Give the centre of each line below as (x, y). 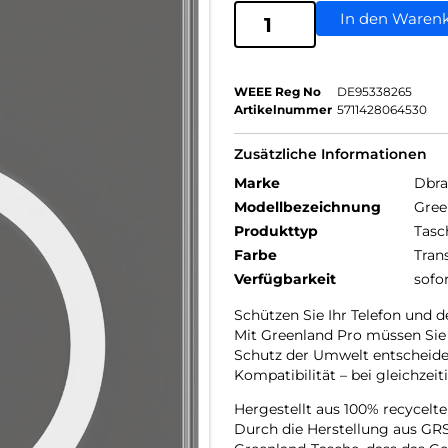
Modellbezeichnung (307, 207)
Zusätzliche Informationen (330, 154)
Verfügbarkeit (285, 279)
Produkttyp (276, 231)
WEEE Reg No (277, 91)
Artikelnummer (283, 109)
